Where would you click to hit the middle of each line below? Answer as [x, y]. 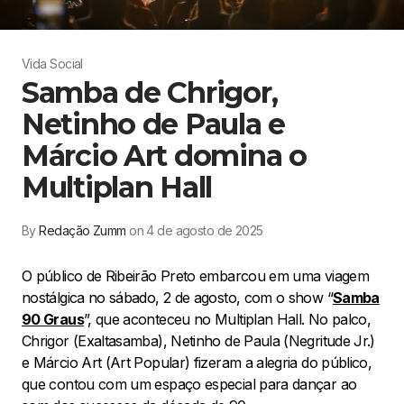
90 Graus [53, 319]
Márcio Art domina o [164, 155]
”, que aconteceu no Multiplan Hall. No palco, [227, 319]
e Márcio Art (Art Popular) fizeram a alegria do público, [197, 362]
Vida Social [52, 63]
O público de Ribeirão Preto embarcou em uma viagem [195, 275]
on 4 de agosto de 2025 [196, 230]
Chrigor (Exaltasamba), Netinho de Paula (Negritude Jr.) [198, 340]
